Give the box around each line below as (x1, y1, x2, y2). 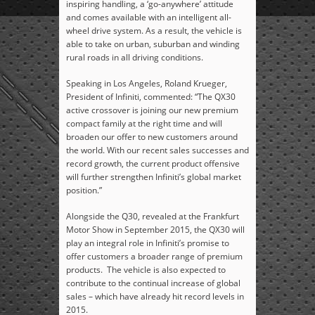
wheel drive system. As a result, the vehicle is (66, 25, 242, 37)
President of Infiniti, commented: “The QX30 (66, 91, 236, 103)
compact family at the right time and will (66, 117, 222, 130)
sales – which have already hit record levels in (66, 290, 244, 303)
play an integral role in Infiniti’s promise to (66, 237, 229, 250)
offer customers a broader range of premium (66, 250, 243, 263)
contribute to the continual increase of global (66, 277, 240, 290)
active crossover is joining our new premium (66, 104, 238, 117)
